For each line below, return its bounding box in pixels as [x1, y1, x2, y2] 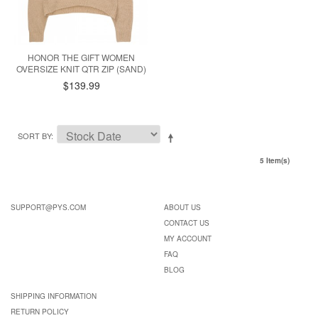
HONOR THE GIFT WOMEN [28, 51, 136, 64]
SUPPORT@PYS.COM [11, 202, 86, 213]
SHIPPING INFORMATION [11, 291, 97, 302]
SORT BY [18, 130, 51, 142]
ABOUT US [163, 202, 201, 213]
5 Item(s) [260, 155, 290, 166]
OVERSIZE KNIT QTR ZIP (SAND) [16, 62, 147, 75]
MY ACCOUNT [163, 234, 212, 244]
